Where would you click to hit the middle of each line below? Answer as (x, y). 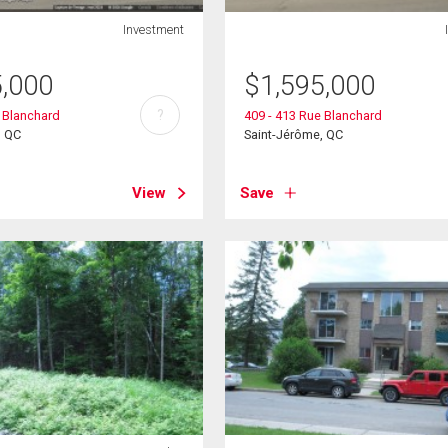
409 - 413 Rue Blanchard (313, 115)
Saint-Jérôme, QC (294, 134)
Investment (153, 29)
